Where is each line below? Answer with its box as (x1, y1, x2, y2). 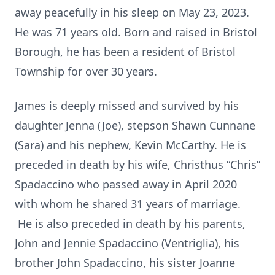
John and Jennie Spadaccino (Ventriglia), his (15, 236, 239, 250)
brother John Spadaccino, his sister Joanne (15, 255, 235, 270)
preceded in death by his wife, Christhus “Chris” (15, 157, 260, 172)
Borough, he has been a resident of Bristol (15, 44, 236, 59)
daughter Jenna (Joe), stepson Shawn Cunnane (15, 118, 255, 133)
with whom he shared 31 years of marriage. (15, 196, 241, 211)
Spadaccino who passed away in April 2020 (15, 177, 237, 192)
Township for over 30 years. (15, 64, 160, 79)
